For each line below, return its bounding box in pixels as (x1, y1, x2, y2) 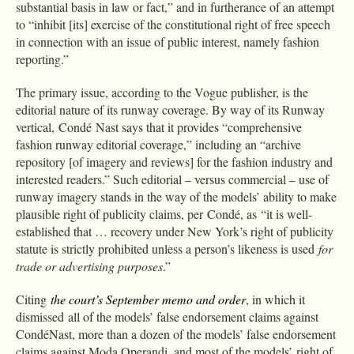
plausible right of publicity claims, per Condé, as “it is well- (16, 205, 312, 222)
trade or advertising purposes (16, 257, 163, 274)
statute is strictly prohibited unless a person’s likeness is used (16, 239, 318, 257)
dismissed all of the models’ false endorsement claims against (16, 307, 318, 325)
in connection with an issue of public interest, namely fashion (16, 32, 319, 50)
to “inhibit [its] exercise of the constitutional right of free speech (16, 15, 330, 32)
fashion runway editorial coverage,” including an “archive (16, 135, 301, 153)
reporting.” (16, 50, 69, 67)
